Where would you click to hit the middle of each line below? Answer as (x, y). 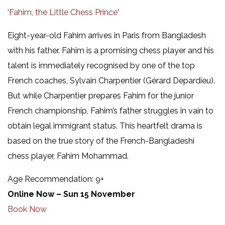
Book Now (27, 209)
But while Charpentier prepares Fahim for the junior (101, 95)
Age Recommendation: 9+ (56, 179)
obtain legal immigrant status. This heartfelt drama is (105, 126)
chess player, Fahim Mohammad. (68, 156)
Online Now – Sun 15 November (71, 194)
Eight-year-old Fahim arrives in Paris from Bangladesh (107, 35)
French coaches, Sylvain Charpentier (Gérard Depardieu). (111, 80)
